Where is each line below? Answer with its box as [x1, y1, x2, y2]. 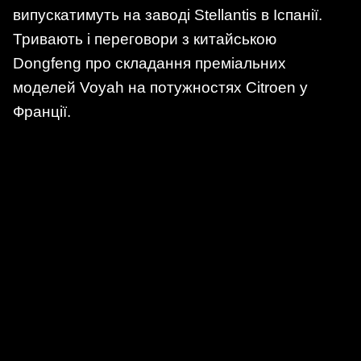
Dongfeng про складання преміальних [13, 55, 286, 73]
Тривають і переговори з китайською [13, 31, 276, 48]
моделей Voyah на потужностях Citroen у [13, 79, 308, 97]
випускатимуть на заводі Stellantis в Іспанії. [13, 6, 322, 24]
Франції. [13, 103, 71, 121]
